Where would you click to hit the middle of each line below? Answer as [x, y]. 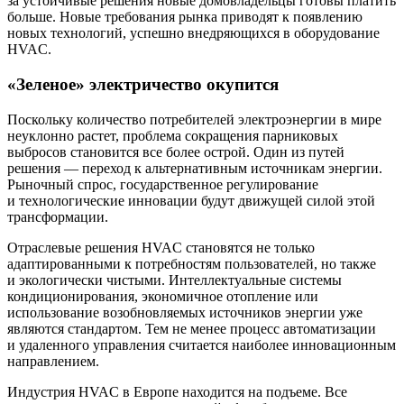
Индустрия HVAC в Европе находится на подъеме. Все [177, 391]
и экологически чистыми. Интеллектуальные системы [174, 280]
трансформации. [58, 216]
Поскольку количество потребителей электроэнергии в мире [194, 119]
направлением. [53, 361]
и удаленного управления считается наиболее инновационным [202, 344]
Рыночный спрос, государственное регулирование [163, 184]
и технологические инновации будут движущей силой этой [191, 200]
